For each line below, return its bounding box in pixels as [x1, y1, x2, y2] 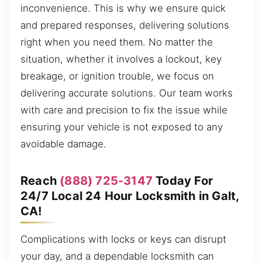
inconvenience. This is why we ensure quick [20, 2, 226, 14]
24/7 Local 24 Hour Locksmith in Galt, [20, 188, 239, 203]
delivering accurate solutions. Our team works [20, 87, 233, 99]
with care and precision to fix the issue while [20, 104, 227, 116]
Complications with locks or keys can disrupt [20, 233, 226, 245]
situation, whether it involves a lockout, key [20, 53, 222, 65]
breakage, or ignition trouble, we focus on [20, 70, 214, 82]
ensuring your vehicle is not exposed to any [20, 120, 223, 133]
